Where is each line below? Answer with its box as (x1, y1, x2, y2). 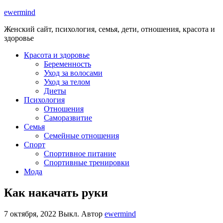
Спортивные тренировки (44, 158, 129, 167)
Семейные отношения (44, 131, 119, 140)
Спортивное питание (44, 149, 116, 158)
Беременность (44, 60, 91, 68)
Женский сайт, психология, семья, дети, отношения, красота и (4, 25, 215, 33)
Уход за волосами (44, 69, 103, 77)
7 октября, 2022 (4, 209, 58, 218)
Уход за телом (44, 78, 90, 86)
